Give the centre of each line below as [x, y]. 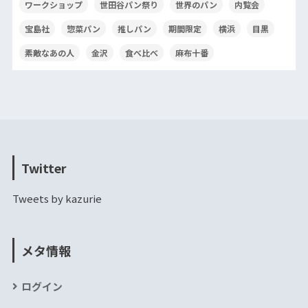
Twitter [43, 168]
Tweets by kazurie [57, 198]
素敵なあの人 [49, 53]
